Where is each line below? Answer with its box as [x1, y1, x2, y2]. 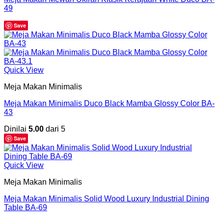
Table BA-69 [4, 203, 47, 212]
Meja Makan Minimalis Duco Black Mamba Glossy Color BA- [4, 99, 215, 108]
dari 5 [44, 124, 65, 133]
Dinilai [4, 124, 28, 133]
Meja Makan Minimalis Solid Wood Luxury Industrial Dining [4, 194, 209, 203]
